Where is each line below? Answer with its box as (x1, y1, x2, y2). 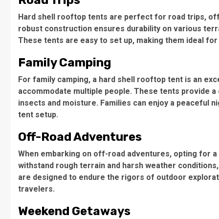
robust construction (18, 24, 92, 33)
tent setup (18, 110, 56, 119)
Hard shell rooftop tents (18, 12, 108, 22)
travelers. (18, 184, 55, 194)
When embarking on (18, 149, 93, 158)
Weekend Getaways (18, 204, 131, 218)
